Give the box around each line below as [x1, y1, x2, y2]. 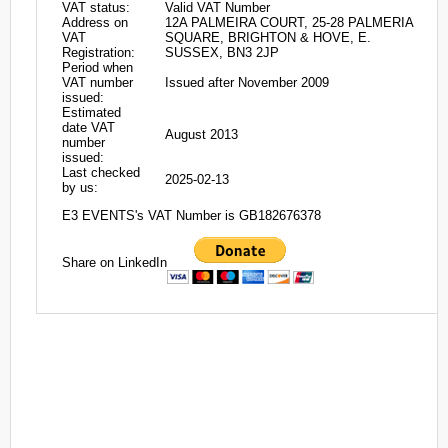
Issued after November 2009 [165, 75, 329, 90]
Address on [62, 15, 128, 30]
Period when [62, 60, 133, 75]
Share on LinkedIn [62, 254, 167, 270]
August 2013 [165, 127, 238, 142]
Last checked [62, 165, 140, 180]
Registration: [62, 45, 135, 60]
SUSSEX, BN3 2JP [165, 45, 279, 60]
